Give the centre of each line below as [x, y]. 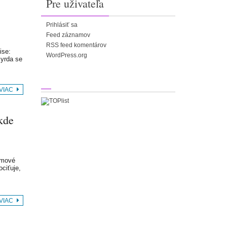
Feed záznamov [68, 35]
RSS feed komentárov [76, 45]
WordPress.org [67, 55]
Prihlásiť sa [62, 25]
